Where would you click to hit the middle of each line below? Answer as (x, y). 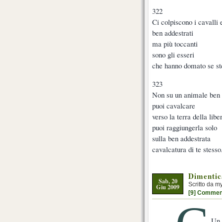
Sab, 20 (168, 181)
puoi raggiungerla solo (185, 127)
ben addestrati (173, 32)
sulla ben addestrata (181, 138)
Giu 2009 (168, 187)
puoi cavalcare (174, 105)
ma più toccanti (175, 43)
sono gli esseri (173, 54)
